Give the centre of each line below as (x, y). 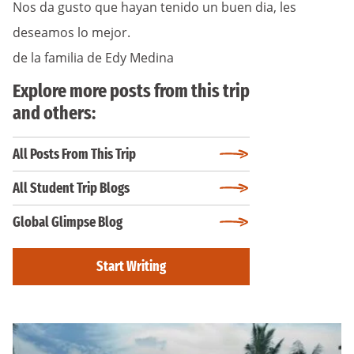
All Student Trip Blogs (71, 188)
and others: (54, 113)
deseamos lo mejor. (72, 32)
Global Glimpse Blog (68, 222)
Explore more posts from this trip (131, 90)
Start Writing (131, 266)
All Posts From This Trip (74, 154)
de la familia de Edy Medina (93, 57)
